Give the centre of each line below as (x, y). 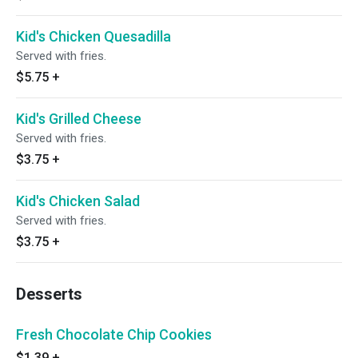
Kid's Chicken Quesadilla (93, 36)
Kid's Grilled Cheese (79, 119)
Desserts (49, 294)
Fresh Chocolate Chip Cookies (114, 334)
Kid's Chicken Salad (78, 201)
